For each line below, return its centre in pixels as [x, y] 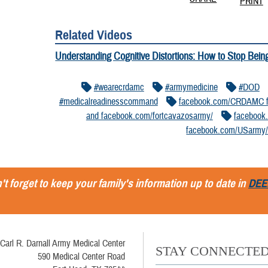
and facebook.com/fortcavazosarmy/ [149, 116]
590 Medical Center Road [81, 257]
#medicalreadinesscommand [108, 102]
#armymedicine [191, 87]
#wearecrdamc [119, 87]
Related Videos [94, 35]
